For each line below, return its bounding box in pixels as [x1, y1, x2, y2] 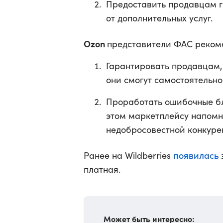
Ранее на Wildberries [84, 149, 173, 161]
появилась [173, 149, 219, 161]
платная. [84, 163, 120, 175]
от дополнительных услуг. [106, 12, 213, 24]
